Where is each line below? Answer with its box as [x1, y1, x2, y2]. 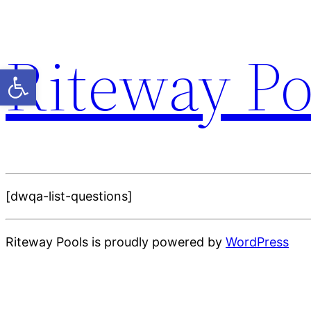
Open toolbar [6, 62, 81, 89]
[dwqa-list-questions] [6, 189, 133, 203]
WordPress [226, 235, 289, 249]
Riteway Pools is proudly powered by [6, 235, 226, 249]
